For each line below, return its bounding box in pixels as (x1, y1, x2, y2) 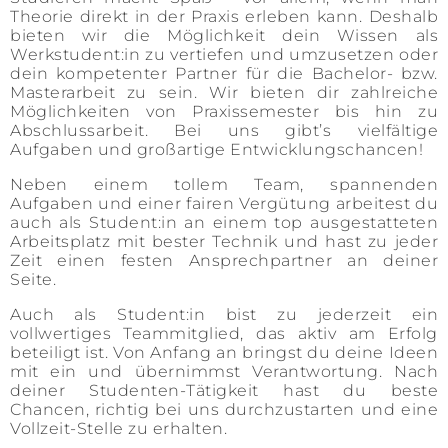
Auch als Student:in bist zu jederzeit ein (10, 305, 438, 324)
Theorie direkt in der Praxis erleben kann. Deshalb (10, 7, 438, 26)
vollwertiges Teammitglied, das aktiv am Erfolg (10, 324, 438, 343)
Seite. (10, 270, 61, 289)
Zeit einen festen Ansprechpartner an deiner (10, 251, 438, 270)
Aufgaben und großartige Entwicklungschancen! (10, 140, 428, 159)
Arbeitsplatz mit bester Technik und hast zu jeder (10, 232, 438, 251)
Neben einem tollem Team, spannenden (10, 175, 438, 194)
